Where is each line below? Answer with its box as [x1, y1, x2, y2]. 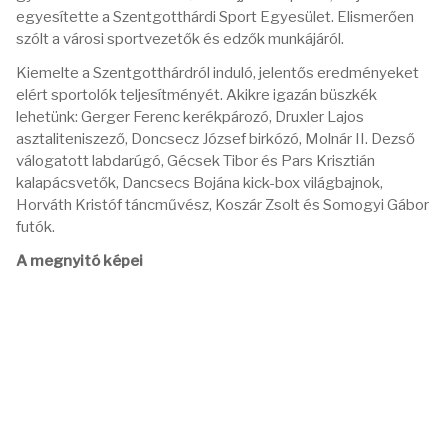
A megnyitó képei [16, 252, 143, 270]
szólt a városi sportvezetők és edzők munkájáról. [16, 30, 344, 48]
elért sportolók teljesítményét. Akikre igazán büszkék [16, 86, 377, 104]
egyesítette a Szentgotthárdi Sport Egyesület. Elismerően [16, 8, 414, 26]
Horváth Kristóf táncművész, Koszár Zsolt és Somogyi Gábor [16, 196, 429, 214]
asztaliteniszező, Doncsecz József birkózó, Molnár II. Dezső [16, 130, 415, 148]
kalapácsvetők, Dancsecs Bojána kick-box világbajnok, [16, 174, 383, 192]
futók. [16, 218, 55, 236]
